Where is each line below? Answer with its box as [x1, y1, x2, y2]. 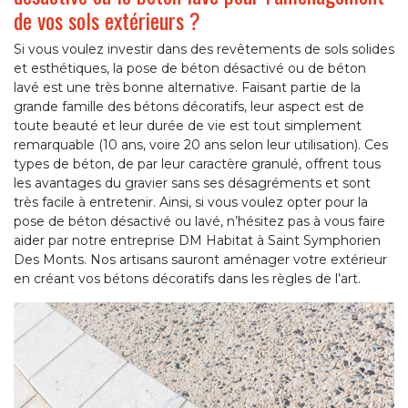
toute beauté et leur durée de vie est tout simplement [14, 117, 362, 135]
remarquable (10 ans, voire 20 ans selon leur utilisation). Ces [14, 137, 388, 154]
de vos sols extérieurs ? [14, 4, 200, 37]
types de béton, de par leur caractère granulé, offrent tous [14, 156, 381, 173]
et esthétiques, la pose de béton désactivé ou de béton [14, 60, 366, 77]
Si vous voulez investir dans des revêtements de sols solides [14, 41, 394, 58]
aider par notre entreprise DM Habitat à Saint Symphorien [14, 232, 381, 250]
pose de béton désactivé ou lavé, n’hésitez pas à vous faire [14, 213, 385, 230]
